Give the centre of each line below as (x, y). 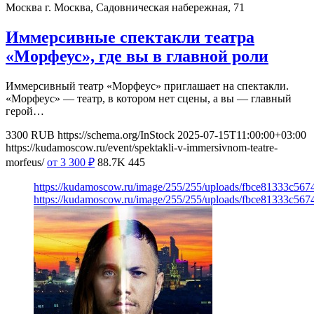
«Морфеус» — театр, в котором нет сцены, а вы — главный (149, 99)
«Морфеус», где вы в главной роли (137, 56)
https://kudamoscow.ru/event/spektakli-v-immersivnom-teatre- (142, 148)
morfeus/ (25, 163)
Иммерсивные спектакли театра (130, 37)
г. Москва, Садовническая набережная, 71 (145, 8)
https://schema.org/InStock (116, 135)
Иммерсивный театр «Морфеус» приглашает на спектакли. (147, 86)
